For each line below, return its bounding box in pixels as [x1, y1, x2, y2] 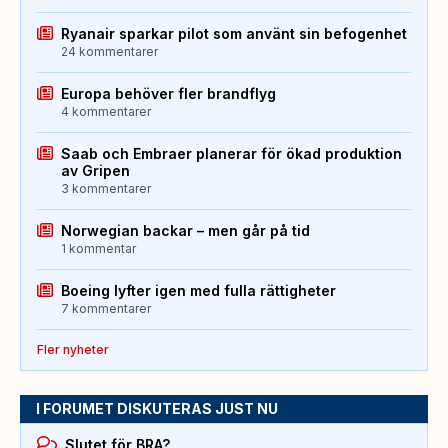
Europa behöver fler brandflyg [61, 85, 276, 103]
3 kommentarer [61, 181, 151, 197]
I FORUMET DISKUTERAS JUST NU [36, 400, 278, 418]
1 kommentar [61, 241, 136, 257]
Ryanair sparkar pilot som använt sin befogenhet [61, 25, 407, 43]
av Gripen [61, 162, 130, 180]
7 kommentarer [61, 301, 151, 317]
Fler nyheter [37, 342, 109, 358]
